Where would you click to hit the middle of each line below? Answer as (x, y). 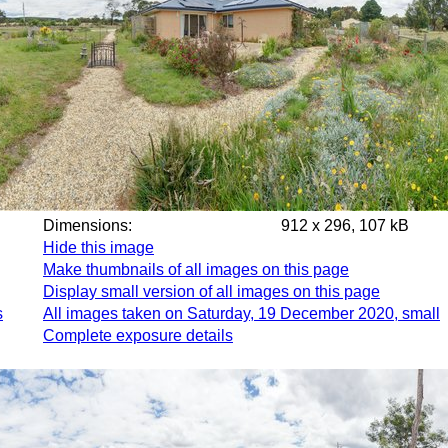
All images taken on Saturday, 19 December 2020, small (241, 313)
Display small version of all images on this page (211, 291)
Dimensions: (105, 225)
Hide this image (98, 247)
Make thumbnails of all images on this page (196, 269)
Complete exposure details (138, 335)
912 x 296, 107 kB (345, 225)
